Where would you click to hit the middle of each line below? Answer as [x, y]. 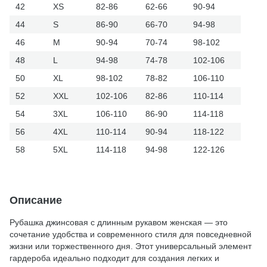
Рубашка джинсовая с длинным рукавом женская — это [119, 222]
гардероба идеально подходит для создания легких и [114, 258]
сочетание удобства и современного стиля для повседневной [131, 234]
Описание [36, 200]
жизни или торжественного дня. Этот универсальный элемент [131, 246]
